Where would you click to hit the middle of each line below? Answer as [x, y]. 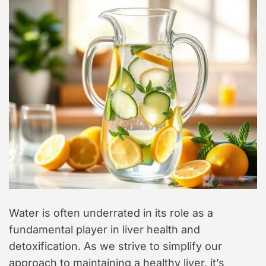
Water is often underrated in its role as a [111, 213]
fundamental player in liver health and [104, 230]
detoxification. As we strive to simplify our [115, 246]
